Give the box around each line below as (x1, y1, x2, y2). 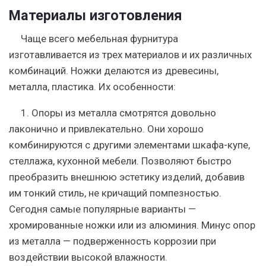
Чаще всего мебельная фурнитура (21, 33, 178, 45)
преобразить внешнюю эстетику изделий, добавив (9, 171, 245, 183)
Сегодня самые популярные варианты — (9, 203, 196, 215)
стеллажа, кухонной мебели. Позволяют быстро (9, 155, 232, 167)
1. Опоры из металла (21, 107, 117, 119)
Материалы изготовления (9, 7, 182, 24)
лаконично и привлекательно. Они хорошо (9, 123, 204, 135)
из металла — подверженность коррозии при (9, 235, 216, 247)
